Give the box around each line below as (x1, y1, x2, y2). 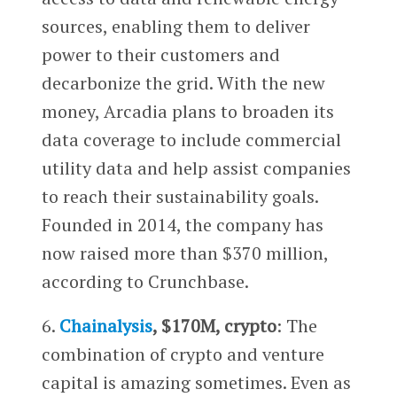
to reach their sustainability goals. (41, 184, 318, 209)
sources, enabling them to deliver (41, 14, 310, 39)
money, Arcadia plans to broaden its (41, 99, 334, 124)
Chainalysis (58, 314, 152, 339)
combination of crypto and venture (41, 342, 324, 367)
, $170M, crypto (152, 314, 276, 339)
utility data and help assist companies (41, 156, 351, 181)
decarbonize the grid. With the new (41, 71, 325, 96)
